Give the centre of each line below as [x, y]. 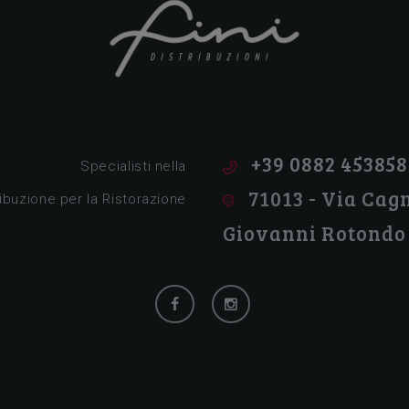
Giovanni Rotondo [315, 233]
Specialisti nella [133, 167]
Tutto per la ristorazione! [170, 111]
